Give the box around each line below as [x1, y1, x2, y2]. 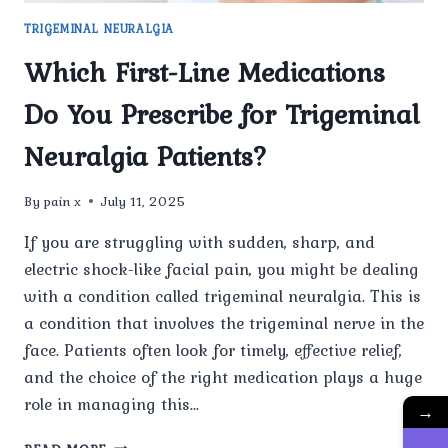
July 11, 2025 [101, 190, 187, 211]
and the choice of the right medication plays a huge [24, 363, 422, 390]
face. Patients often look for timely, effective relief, [24, 336, 402, 363]
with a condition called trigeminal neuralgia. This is [24, 282, 421, 309]
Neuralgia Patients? [24, 135, 268, 178]
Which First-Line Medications [24, 51, 385, 94]
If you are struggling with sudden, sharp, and [24, 228, 375, 255]
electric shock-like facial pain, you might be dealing [24, 255, 419, 282]
